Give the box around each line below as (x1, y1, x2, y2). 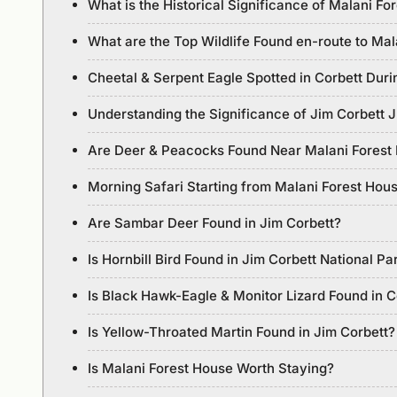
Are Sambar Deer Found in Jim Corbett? (88, 214, 341, 231)
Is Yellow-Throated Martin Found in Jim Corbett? (88, 323, 395, 340)
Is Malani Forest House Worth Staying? (88, 359, 334, 377)
